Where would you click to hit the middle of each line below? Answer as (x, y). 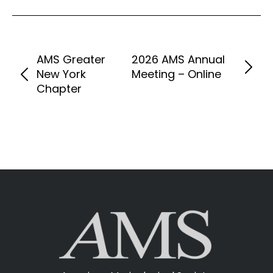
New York (61, 74)
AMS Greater (71, 59)
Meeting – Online (176, 74)
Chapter (59, 89)
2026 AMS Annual (178, 59)
